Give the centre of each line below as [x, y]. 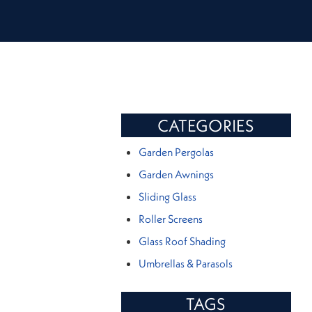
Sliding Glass [167, 196]
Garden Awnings [176, 174]
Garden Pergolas [176, 152]
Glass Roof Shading [182, 241]
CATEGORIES [206, 125]
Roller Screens [170, 219]
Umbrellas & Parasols [185, 263]
